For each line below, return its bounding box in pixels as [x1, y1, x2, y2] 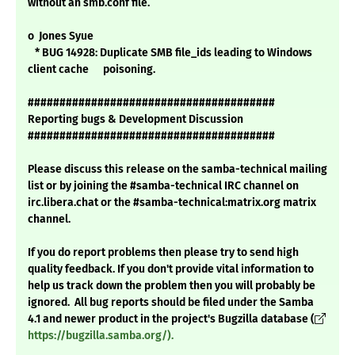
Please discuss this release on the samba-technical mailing [28, 162, 327, 177]
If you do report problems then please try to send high [28, 246, 299, 260]
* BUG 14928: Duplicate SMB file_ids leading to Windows [28, 46, 312, 60]
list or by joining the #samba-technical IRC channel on [28, 179, 299, 193]
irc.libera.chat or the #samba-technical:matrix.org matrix [28, 196, 316, 210]
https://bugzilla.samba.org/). [28, 329, 174, 343]
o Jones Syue [28, 29, 94, 44]
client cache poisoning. [28, 63, 155, 77]
